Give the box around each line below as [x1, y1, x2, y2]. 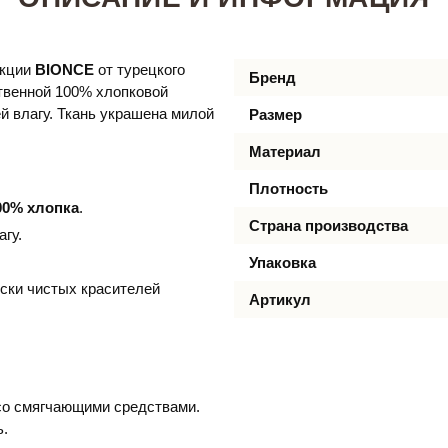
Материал [249, 142, 321, 160]
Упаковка [249, 253, 316, 271]
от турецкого [98, 60, 185, 78]
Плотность [249, 179, 328, 197]
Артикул [249, 290, 311, 308]
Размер [249, 105, 302, 123]
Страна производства [249, 216, 408, 234]
